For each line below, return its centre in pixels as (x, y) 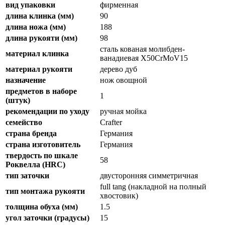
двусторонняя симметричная (149, 175)
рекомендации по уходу (47, 111)
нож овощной (124, 80)
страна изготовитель (43, 144)
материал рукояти (39, 69)
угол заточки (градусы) (47, 217)
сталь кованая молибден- (142, 49)
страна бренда (31, 133)
